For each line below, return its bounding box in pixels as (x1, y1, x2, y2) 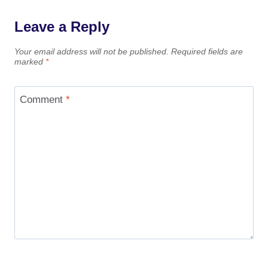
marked (14, 57, 45, 67)
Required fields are (171, 47, 243, 57)
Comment (19, 93, 66, 105)
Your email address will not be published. (14, 47, 169, 57)
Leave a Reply (14, 19, 109, 35)
